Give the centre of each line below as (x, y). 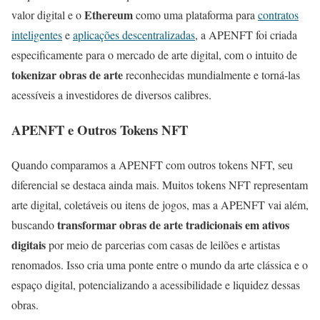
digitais (29, 244)
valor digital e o (48, 15)
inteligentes (37, 35)
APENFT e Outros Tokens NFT (100, 129)
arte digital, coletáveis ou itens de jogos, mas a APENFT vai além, (160, 204)
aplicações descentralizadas (134, 35)
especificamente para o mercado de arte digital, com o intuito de (154, 55)
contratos (278, 15)
